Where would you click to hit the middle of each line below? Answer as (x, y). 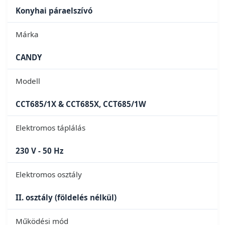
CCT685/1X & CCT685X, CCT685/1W (81, 104)
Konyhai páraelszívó (54, 10)
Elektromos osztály (49, 174)
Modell (28, 81)
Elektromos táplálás (50, 127)
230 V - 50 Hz (39, 150)
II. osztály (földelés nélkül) (66, 197)
